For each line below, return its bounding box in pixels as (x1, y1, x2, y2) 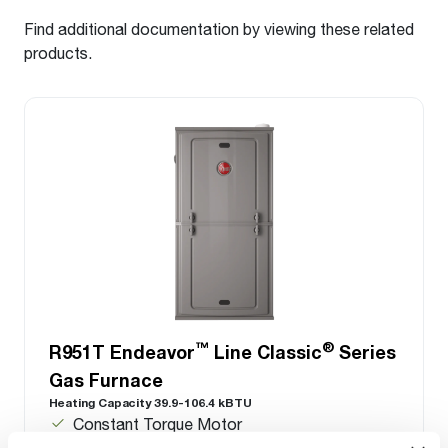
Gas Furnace (49, 369, 163, 392)
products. (24, 43, 92, 63)
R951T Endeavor (49, 341, 195, 364)
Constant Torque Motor (73, 414, 242, 434)
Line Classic (209, 341, 322, 364)
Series (334, 341, 396, 364)
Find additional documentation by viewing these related (24, 19, 414, 39)
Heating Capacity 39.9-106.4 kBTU (49, 395, 252, 411)
